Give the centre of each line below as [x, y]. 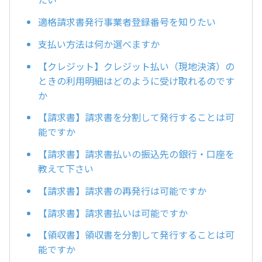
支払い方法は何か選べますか [99, 44]
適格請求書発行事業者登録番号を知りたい [127, 21]
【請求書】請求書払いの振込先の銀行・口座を [136, 154]
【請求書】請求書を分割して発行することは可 [136, 117]
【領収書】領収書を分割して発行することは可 [136, 235]
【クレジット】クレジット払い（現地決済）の [136, 66]
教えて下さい [66, 169]
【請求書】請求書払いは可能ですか [113, 213]
